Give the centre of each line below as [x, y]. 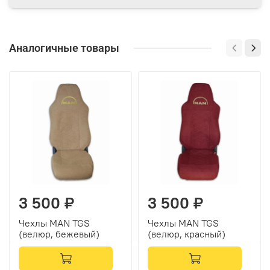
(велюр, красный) [187, 234]
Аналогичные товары [64, 48]
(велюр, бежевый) [59, 234]
